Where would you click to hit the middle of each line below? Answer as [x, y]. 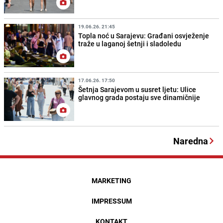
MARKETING [111, 181]
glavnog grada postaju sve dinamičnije [139, 98]
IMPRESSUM [111, 201]
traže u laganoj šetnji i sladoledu [130, 44]
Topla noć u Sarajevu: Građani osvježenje [144, 36]
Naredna [191, 141]
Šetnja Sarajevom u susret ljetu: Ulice [137, 90]
